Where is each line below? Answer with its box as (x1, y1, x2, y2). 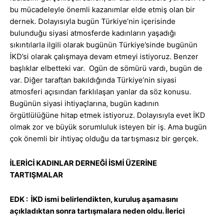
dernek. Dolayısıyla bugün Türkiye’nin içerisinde (10, 17, 175, 26)
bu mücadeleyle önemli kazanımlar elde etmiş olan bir (10, 5, 195, 15)
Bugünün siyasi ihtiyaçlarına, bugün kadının (10, 99, 159, 109)
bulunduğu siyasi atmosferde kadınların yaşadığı (10, 28, 176, 38)
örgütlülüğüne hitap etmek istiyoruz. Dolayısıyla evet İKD (10, 110, 205, 120)
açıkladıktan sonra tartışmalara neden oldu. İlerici (10, 206, 185, 216)
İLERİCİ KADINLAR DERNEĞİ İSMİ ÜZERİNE (10, 158, 157, 168)
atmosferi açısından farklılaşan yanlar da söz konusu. (10, 87, 191, 97)
